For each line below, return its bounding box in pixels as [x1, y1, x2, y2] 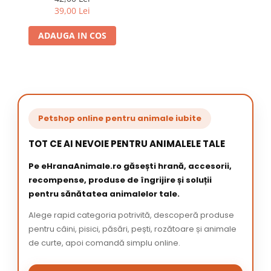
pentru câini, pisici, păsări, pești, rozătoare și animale [28, 223, 237, 235]
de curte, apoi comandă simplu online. [28, 237, 180, 249]
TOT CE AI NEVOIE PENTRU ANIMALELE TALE [28, 137, 225, 151]
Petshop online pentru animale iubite [38, 113, 201, 125]
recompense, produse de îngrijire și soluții [28, 174, 212, 186]
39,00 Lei [54, 5, 90, 17]
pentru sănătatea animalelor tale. [28, 188, 180, 200]
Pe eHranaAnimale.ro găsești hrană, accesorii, [28, 160, 232, 172]
